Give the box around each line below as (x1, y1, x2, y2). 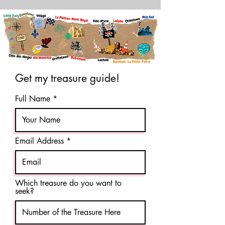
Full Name (15, 93, 50, 104)
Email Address (15, 136, 64, 146)
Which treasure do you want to (15, 178, 122, 188)
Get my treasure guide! (15, 71, 120, 85)
